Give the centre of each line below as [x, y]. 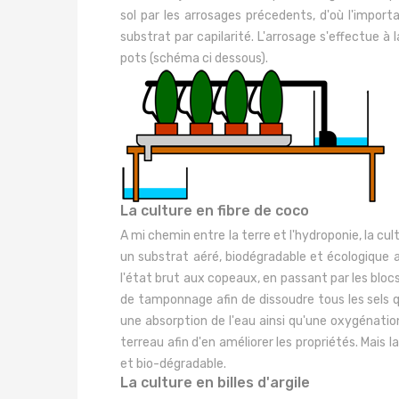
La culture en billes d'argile [215, 383]
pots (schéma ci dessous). [194, 58]
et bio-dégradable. [173, 364]
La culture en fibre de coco [215, 211]
